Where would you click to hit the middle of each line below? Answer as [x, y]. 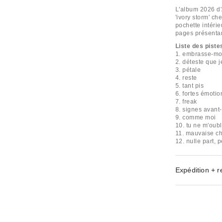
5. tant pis [190, 86]
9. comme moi [195, 117]
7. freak [186, 102]
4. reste [186, 78]
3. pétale [188, 70]
